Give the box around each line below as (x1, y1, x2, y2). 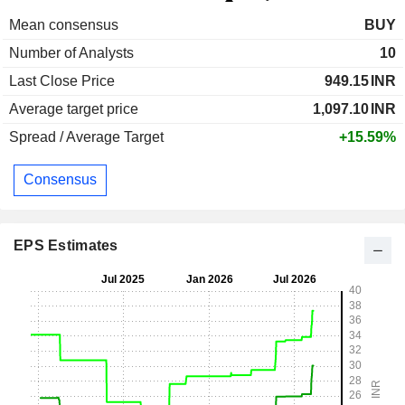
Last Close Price (9, 72, 115, 89)
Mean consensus (9, 16, 118, 33)
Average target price (9, 100, 138, 117)
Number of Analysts (9, 44, 134, 61)
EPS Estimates (14, 237, 118, 253)
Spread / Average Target (9, 128, 164, 145)
